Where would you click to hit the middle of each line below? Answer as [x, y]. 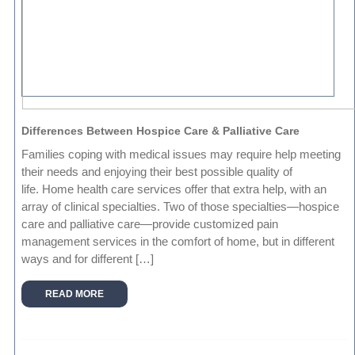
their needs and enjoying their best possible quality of [157, 172]
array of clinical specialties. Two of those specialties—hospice [181, 207]
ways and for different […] [88, 259]
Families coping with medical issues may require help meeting [181, 155]
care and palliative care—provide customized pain [150, 224]
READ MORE [75, 294]
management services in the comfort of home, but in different [178, 242]
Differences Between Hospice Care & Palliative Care [161, 131]
